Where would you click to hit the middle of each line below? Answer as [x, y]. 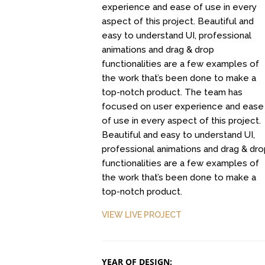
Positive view [100, 203]
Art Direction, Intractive [100, 73]
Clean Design [100, 62]
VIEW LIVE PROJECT [141, 215]
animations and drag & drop [158, 50]
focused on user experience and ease [182, 106]
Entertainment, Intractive [100, 215]
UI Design [244, 215]
